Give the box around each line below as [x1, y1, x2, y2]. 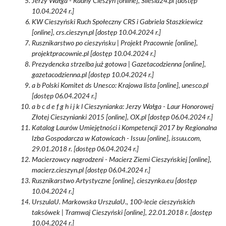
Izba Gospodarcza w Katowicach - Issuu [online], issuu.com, [32, 135, 201, 142]
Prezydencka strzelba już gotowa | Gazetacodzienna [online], [32, 61, 206, 68]
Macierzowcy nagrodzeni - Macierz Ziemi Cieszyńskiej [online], [32, 156, 211, 163]
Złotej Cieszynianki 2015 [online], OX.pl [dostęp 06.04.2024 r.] [32, 114, 213, 121]
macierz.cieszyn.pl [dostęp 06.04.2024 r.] [32, 167, 150, 174]
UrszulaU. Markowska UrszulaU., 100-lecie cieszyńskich [32, 199, 195, 206]
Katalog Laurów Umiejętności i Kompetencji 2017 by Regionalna [32, 125, 217, 132]
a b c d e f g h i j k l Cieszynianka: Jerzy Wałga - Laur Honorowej [32, 103, 213, 110]
